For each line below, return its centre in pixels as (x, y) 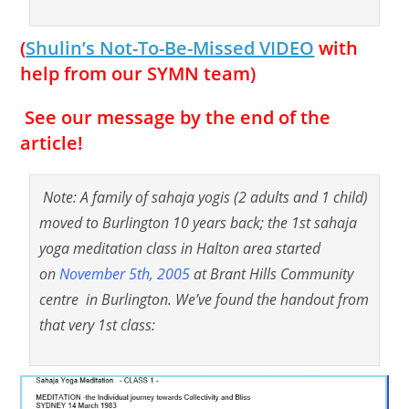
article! (52, 142)
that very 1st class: (98, 325)
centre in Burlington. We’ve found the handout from (204, 299)
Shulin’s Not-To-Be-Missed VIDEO (170, 47)
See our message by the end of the (176, 117)
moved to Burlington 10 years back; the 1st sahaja (199, 222)
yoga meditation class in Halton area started (180, 248)
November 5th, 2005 (125, 273)
